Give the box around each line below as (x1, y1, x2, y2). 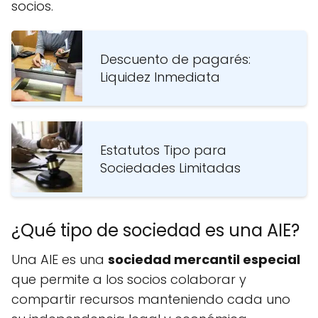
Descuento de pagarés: (100, 50, 251, 69)
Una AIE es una (11, 251, 108, 269)
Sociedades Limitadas (100, 159, 241, 177)
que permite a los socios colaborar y (11, 270, 246, 289)
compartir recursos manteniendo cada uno (11, 290, 290, 309)
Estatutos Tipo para (100, 141, 226, 160)
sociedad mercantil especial (108, 251, 300, 269)
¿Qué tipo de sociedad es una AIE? (11, 219, 300, 243)
